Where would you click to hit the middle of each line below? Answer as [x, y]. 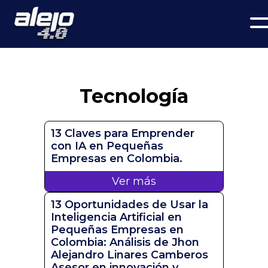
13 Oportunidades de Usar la [130, 204]
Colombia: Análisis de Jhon [125, 242]
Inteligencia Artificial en [116, 217]
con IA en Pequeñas [107, 146]
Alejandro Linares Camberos [130, 255]
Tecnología [134, 96]
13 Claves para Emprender [123, 133]
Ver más [134, 181]
